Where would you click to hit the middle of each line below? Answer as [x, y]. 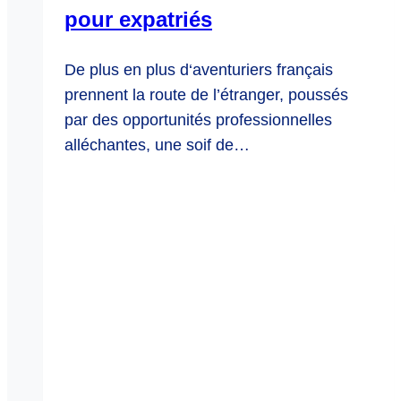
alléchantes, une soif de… [157, 145]
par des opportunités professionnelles [198, 120]
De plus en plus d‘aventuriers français [199, 70]
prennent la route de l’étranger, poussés [206, 95]
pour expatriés [138, 20]
